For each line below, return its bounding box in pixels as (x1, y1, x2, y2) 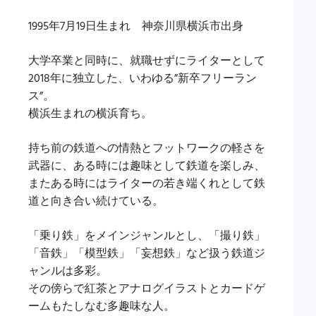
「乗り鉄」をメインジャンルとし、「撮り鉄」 (28, 226, 265, 245)
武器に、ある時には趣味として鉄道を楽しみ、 (28, 157, 265, 176)
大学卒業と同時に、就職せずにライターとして (28, 51, 265, 71)
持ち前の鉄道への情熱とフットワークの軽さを (28, 139, 265, 158)
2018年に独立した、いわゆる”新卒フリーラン (28, 69, 257, 88)
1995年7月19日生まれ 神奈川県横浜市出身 (28, 17, 243, 36)
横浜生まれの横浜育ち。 (28, 104, 152, 123)
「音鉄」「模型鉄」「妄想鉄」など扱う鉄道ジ (28, 244, 265, 263)
